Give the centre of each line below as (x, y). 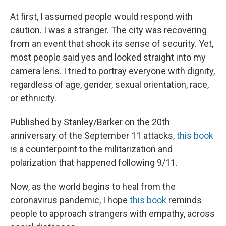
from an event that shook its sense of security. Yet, (112, 44)
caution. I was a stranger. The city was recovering (108, 30)
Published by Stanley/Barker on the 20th (90, 122)
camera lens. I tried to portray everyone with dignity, (112, 71)
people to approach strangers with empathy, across (112, 214)
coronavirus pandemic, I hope (70, 200)
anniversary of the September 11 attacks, (93, 136)
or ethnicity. (33, 98)
